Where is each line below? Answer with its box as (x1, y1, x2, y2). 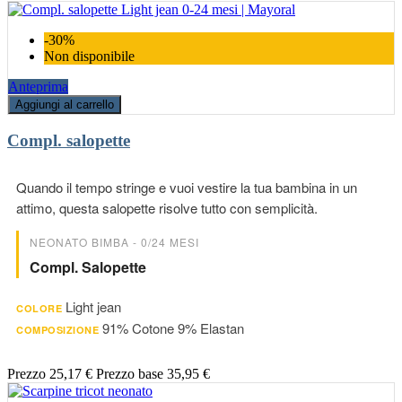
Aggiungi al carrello (15, 97, 114, 111)
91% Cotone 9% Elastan (102, 318, 244, 337)
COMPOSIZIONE (16, 322, 99, 336)
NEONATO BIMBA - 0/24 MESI (30, 233, 199, 249)
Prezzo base (96, 365, 163, 381)
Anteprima (8, 78, 68, 94)
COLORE (16, 301, 62, 315)
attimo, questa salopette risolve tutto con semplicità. (16, 197, 318, 217)
